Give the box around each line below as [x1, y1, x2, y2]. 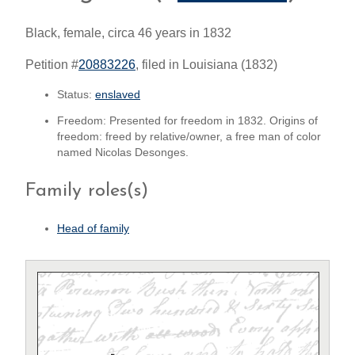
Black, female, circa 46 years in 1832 [25, 25, 231, 40]
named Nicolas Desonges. [57, 147, 189, 159]
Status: [57, 88, 95, 101]
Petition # [25, 57, 78, 71]
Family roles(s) [25, 181, 148, 201]
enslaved [95, 88, 140, 101]
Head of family [57, 223, 129, 235]
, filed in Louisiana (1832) [136, 57, 277, 71]
